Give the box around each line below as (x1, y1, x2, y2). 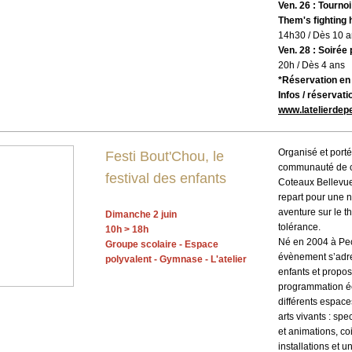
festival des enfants (105, 170, 226, 186)
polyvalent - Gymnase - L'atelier (105, 254, 247, 266)
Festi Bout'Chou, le (105, 148, 224, 164)
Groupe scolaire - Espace (105, 239, 218, 251)
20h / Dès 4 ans (278, 60, 345, 71)
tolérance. (278, 222, 321, 233)
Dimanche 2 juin (105, 209, 177, 221)
